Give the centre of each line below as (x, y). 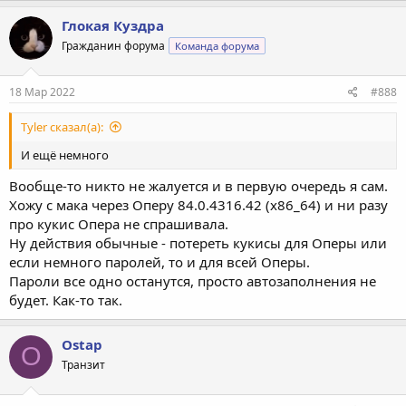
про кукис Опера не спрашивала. (119, 223)
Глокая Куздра (113, 25)
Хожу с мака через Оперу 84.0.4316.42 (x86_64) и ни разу (198, 204)
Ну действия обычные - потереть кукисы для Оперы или (198, 242)
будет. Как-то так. (66, 300)
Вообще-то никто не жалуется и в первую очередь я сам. (198, 185)
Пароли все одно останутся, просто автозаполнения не (193, 280)
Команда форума (217, 45)
